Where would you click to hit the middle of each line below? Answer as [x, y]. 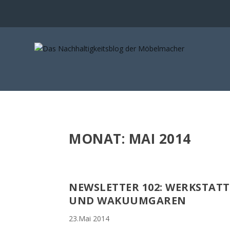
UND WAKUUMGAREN [128, 201]
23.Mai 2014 [89, 219]
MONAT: [99, 138]
